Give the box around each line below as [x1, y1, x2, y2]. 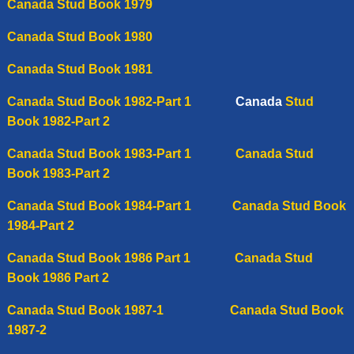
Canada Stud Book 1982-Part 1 [6, 94, 191, 108]
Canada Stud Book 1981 [6, 62, 153, 76]
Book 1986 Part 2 [6, 270, 109, 284]
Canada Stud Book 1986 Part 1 [6, 250, 190, 265]
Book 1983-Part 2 [6, 166, 110, 180]
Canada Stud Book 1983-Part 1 [6, 146, 191, 160]
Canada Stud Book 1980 [6, 29, 153, 43]
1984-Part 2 [6, 218, 74, 232]
